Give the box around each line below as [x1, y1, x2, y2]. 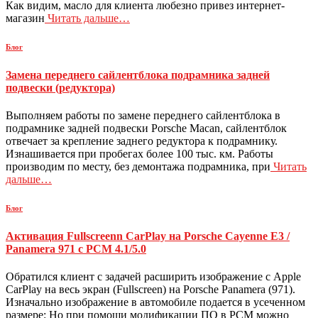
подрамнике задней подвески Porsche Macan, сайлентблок [6, 121, 287, 134]
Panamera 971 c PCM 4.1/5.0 [6, 242, 146, 255]
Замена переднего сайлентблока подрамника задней [6, 68, 270, 81]
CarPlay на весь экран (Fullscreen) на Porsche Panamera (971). [6, 283, 295, 295]
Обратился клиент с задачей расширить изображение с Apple [6, 270, 301, 283]
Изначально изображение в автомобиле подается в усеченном [6, 296, 305, 308]
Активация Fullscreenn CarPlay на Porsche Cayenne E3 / [6, 229, 290, 242]
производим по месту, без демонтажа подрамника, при [6, 160, 270, 172]
